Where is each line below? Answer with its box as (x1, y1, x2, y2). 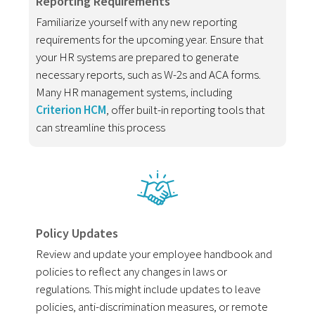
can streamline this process (36, 119, 166, 135)
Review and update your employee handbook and (36, 245, 273, 262)
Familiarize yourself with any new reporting (36, 13, 238, 30)
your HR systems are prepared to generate (36, 49, 240, 65)
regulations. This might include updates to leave (36, 281, 262, 297)
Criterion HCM (36, 101, 107, 117)
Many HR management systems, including (36, 84, 233, 100)
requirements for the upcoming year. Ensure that (36, 31, 264, 47)
